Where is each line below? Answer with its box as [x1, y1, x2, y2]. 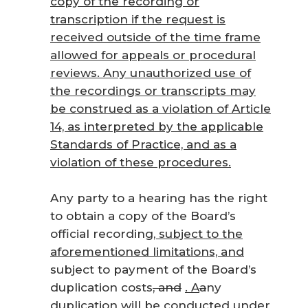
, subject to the [153, 226, 243, 241]
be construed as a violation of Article [50, 102, 271, 115]
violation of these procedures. [50, 155, 231, 169]
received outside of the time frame [50, 30, 261, 44]
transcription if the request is [50, 12, 225, 26]
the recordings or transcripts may [50, 84, 256, 98]
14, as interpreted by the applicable [50, 120, 263, 133]
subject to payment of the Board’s [50, 262, 256, 276]
